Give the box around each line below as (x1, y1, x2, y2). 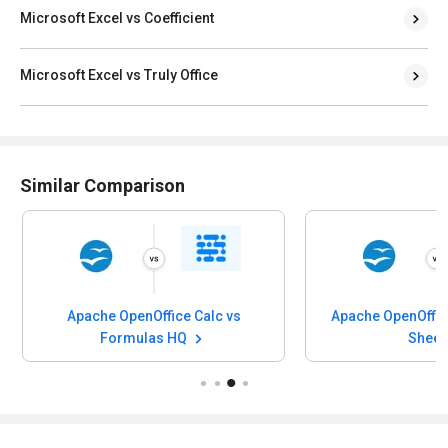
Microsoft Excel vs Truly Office (20, 66, 218, 83)
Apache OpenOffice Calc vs (66, 307, 241, 324)
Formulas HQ (100, 329, 190, 346)
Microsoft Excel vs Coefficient (20, 9, 214, 26)
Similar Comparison (20, 174, 185, 196)
